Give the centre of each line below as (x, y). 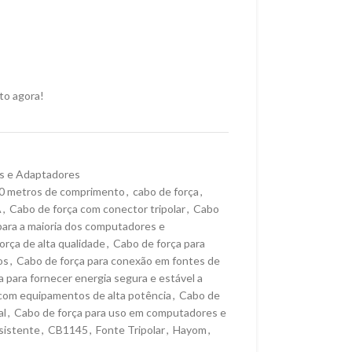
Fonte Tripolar (130, 330)
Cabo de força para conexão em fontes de (118, 261)
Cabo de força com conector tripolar (97, 209)
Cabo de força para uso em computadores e (120, 313)
